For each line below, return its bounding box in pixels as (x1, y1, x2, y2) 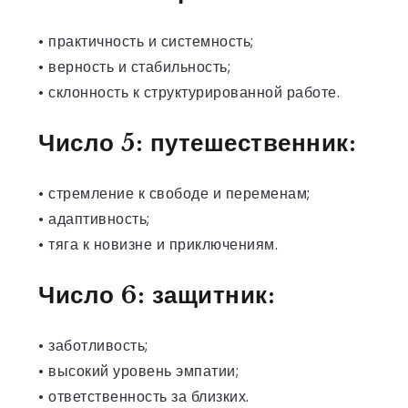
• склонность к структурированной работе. (38, 81, 340, 103)
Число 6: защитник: (38, 280, 275, 310)
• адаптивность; (38, 208, 150, 229)
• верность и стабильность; (38, 56, 230, 77)
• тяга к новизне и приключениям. (38, 233, 278, 255)
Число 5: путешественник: (38, 127, 356, 158)
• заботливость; (38, 334, 148, 356)
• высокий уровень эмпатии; (38, 360, 239, 382)
